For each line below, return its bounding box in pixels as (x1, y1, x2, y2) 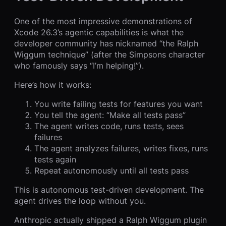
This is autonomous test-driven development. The (14, 184, 204, 195)
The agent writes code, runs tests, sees (34, 121, 184, 131)
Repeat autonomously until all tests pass (34, 165, 189, 176)
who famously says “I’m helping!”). (14, 60, 144, 71)
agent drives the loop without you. (14, 195, 146, 206)
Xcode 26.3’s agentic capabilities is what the (14, 27, 184, 37)
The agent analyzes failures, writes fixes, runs (34, 143, 208, 153)
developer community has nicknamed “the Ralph (14, 38, 198, 48)
